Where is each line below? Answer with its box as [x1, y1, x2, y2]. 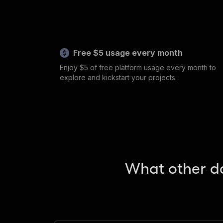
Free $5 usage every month [73, 48, 183, 58]
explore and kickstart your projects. [60, 73, 177, 82]
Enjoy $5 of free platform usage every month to [60, 63, 217, 72]
